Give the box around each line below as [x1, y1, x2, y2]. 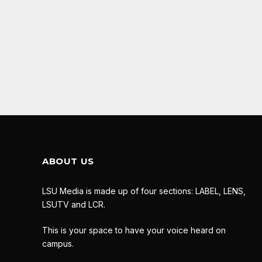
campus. [42, 239, 74, 249]
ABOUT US [42, 156, 94, 167]
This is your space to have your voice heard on [42, 225, 226, 236]
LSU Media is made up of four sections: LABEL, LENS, [42, 186, 246, 196]
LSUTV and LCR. [42, 199, 105, 210]
